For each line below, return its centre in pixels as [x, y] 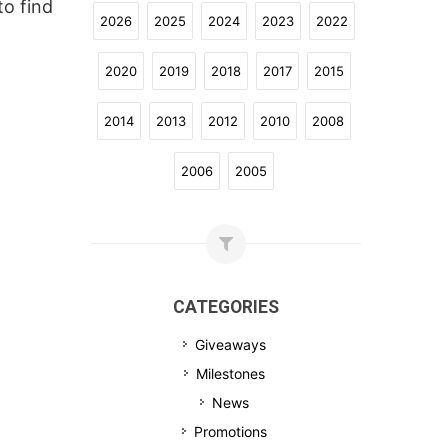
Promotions [230, 431]
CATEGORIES [226, 307]
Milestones [230, 373]
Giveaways [230, 344]
